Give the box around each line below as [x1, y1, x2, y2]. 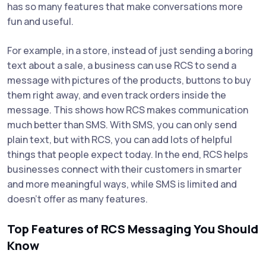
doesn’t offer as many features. [7, 192, 148, 206]
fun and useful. [7, 15, 74, 28]
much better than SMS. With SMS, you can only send [7, 118, 237, 132]
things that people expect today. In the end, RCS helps [7, 148, 248, 161]
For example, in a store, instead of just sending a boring [7, 44, 253, 58]
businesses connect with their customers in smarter [7, 163, 242, 176]
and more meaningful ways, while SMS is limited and [7, 178, 237, 191]
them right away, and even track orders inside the [7, 88, 226, 102]
